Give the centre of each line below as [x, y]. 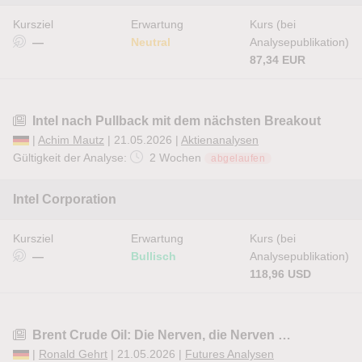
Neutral [151, 42]
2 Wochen [175, 158]
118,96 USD [280, 274]
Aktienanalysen [220, 140]
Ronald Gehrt [73, 354]
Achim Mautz [71, 140]
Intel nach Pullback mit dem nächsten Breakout [177, 121]
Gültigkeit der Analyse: [72, 158]
